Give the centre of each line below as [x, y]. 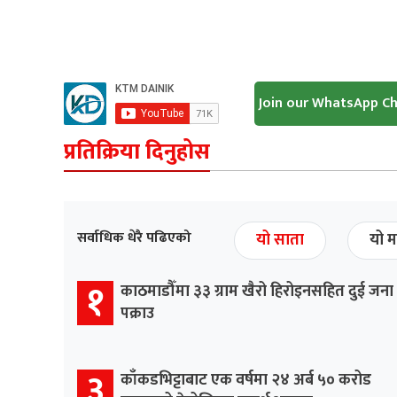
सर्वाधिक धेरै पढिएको [134, 237]
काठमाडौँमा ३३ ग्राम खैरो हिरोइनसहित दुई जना [257, 291]
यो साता [280, 240]
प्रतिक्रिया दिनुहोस [137, 152]
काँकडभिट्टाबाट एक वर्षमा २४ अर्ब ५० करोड [246, 380]
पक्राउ [137, 313]
